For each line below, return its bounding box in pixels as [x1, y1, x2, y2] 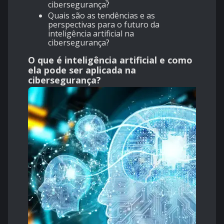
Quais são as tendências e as [48, 10, 155, 21]
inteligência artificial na [48, 28, 134, 39]
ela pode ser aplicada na [28, 64, 136, 76]
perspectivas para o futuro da [48, 19, 159, 30]
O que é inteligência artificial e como [28, 54, 192, 66]
